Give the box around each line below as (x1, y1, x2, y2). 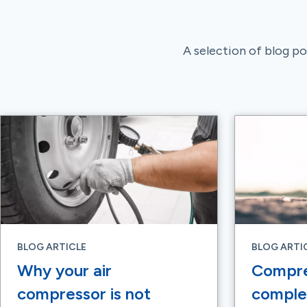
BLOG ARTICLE (17, 241, 86, 253)
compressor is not (17, 284, 151, 304)
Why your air (17, 260, 112, 280)
